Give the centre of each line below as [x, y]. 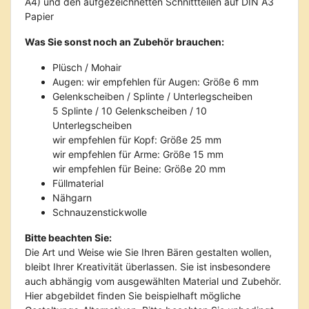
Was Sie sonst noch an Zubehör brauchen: [124, 42]
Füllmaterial [78, 183]
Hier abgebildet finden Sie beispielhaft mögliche [133, 296]
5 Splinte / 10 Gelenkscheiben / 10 [130, 111]
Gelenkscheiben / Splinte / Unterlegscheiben [152, 96]
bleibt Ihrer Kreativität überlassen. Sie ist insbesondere [148, 267]
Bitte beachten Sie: [68, 238]
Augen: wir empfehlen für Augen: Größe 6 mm [156, 82]
